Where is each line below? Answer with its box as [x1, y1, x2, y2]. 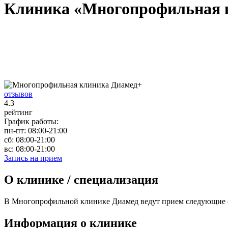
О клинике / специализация [4, 173, 158, 186]
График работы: [4, 117, 59, 126]
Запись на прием [4, 153, 62, 162]
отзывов [4, 89, 33, 98]
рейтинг [4, 107, 33, 117]
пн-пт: [4, 126, 26, 135]
